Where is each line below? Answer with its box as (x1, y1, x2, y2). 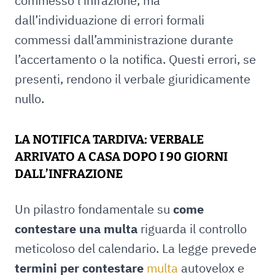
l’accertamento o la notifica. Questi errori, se (15, 51, 256, 68)
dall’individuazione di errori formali (15, 12, 204, 28)
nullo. (15, 90, 44, 107)
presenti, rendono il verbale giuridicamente (15, 71, 250, 87)
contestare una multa (15, 220, 137, 237)
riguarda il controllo (137, 220, 247, 237)
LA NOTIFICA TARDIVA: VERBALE (15, 132, 204, 147)
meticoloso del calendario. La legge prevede (15, 240, 257, 257)
